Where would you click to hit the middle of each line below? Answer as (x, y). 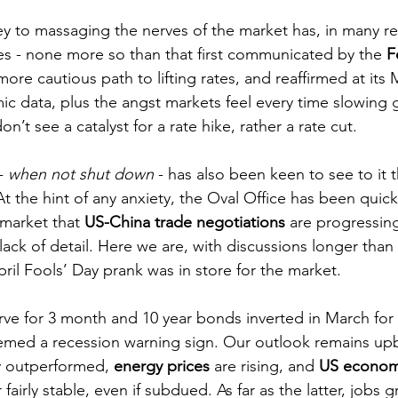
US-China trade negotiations (185, 223)
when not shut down (81, 175)
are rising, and (264, 366)
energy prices (162, 366)
